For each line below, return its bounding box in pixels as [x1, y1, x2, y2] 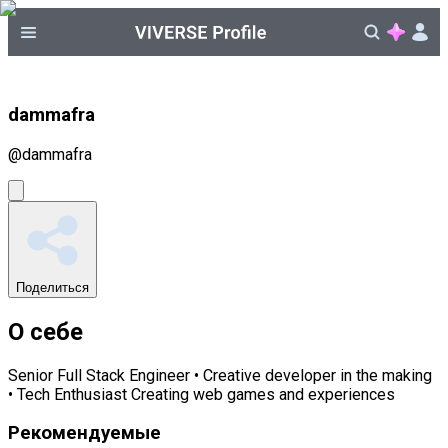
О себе [8, 317, 83, 346]
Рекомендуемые [8, 422, 161, 445]
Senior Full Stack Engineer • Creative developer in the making [8, 365, 432, 385]
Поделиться [16, 279, 89, 295]
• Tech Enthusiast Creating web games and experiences [8, 384, 395, 404]
